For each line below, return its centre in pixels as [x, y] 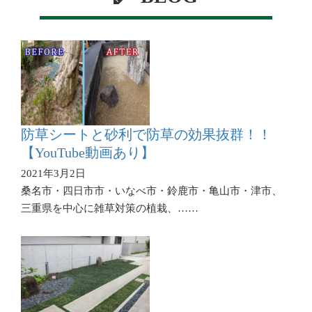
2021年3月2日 [53, 174]
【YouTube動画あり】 [88, 153]
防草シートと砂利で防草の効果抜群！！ [146, 135]
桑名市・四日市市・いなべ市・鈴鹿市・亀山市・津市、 [151, 191]
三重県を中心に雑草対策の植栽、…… [110, 209]
